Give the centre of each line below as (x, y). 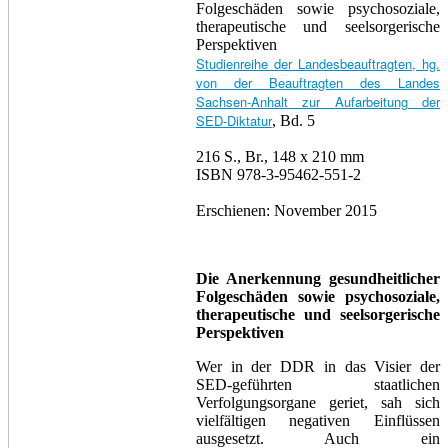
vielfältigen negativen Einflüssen (317, 420)
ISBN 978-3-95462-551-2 (278, 174)
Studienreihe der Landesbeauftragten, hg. (317, 63)
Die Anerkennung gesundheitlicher (317, 278)
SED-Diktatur (233, 120)
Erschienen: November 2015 (286, 210)
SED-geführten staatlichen (317, 384)
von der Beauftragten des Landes (317, 82)
